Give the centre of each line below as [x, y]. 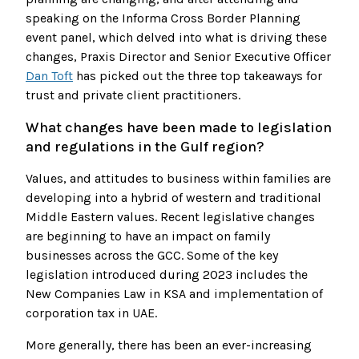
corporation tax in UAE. [91, 313]
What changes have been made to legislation [179, 128]
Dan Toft [49, 76]
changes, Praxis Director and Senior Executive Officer [178, 57]
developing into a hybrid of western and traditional [173, 198]
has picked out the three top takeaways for [198, 76]
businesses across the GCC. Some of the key [152, 256]
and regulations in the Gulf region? [145, 147]
